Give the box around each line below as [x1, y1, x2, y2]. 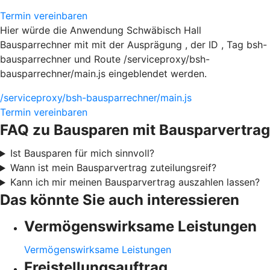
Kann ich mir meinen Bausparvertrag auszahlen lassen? [10, 176, 260, 189]
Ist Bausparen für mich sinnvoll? [10, 147, 154, 160]
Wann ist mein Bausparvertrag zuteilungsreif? [10, 162, 216, 174]
